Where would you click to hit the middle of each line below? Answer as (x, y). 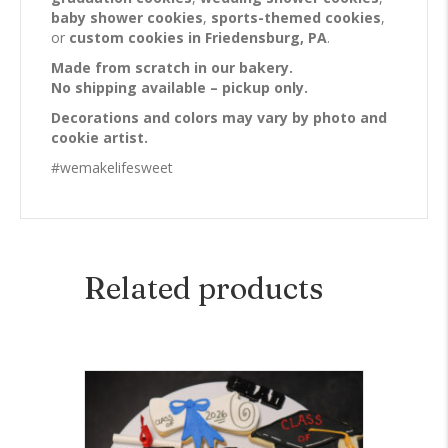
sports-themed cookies (296, 18)
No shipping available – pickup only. (179, 88)
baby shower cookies (127, 18)
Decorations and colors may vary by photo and (219, 118)
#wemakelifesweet (112, 168)
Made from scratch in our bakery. (172, 68)
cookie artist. (99, 138)
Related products (203, 289)
